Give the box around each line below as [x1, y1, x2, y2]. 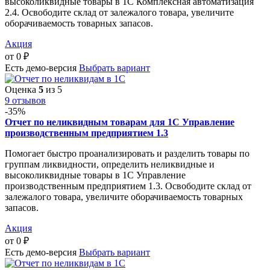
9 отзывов [5, 95, 46, 105]
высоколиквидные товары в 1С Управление [5, 169, 186, 180]
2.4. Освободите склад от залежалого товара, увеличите [5, 7, 234, 17]
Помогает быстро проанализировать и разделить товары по [5, 148, 250, 159]
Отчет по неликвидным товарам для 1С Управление [5, 116, 234, 127]
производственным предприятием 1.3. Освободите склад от [5, 180, 251, 191]
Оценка [5, 84, 39, 95]
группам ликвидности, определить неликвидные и [5, 159, 215, 169]
